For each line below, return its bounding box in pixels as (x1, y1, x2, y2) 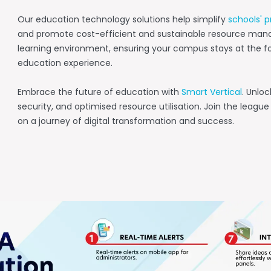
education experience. (17, 57, 113, 71)
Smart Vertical (181, 86, 242, 100)
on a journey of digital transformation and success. (17, 115, 234, 129)
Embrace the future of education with (17, 86, 181, 100)
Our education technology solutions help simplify (17, 13, 228, 28)
